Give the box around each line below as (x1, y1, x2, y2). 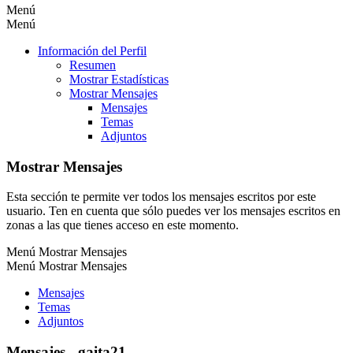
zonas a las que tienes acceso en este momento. (6, 218, 239, 232)
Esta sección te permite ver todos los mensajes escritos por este (6, 190, 316, 204)
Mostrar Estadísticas (69, 72, 169, 86)
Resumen (69, 58, 116, 72)
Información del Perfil (38, 43, 147, 58)
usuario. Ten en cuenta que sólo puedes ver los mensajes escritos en (6, 204, 340, 218)
